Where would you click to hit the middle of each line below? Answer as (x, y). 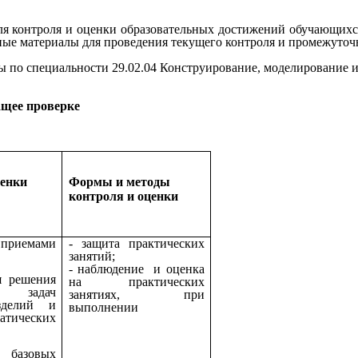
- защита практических (137, 243)
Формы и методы (119, 181)
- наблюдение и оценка (137, 268)
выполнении (103, 307)
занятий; (92, 256)
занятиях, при (137, 294)
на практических (137, 281)
